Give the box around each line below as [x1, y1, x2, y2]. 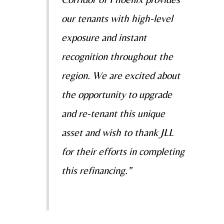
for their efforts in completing [61, 145, 184, 157]
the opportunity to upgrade [61, 88, 172, 100]
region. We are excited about [61, 69, 180, 81]
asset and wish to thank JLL [61, 126, 173, 138]
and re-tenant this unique [61, 107, 165, 119]
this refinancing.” [61, 164, 131, 176]
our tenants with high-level [61, 12, 173, 24]
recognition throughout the [61, 50, 173, 62]
